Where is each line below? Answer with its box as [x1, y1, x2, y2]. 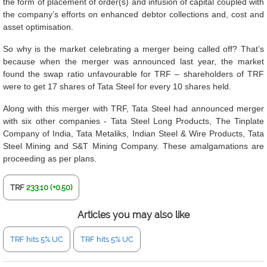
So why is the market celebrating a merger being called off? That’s [3, 44, 264, 54]
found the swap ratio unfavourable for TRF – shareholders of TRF [3, 69, 264, 79]
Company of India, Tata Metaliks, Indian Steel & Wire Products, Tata [3, 129, 264, 138]
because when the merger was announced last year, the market [3, 57, 264, 66]
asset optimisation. [3, 22, 73, 32]
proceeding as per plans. [3, 154, 97, 163]
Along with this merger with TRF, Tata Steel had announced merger [3, 104, 264, 113]
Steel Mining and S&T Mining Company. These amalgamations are [3, 141, 264, 151]
